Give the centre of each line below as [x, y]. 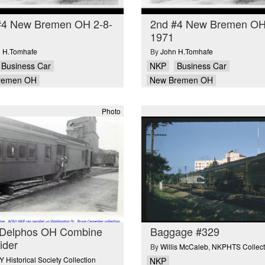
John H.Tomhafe [187, 51]
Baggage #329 [185, 232]
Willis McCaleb [184, 246]
